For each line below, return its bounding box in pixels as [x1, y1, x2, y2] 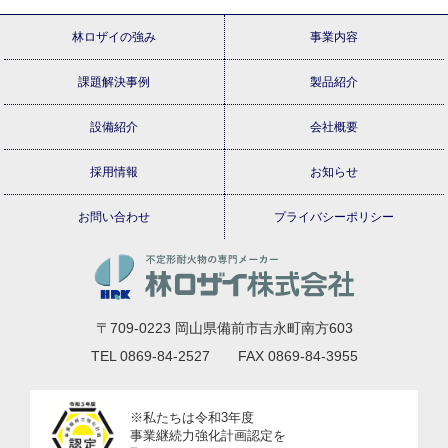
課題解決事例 [78, 74, 151, 89]
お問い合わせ [78, 209, 151, 224]
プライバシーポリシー [274, 209, 395, 224]
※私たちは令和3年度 [130, 411, 254, 426]
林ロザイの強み [72, 29, 157, 44]
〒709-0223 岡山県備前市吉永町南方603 [95, 320, 353, 337]
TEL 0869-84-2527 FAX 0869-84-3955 [90, 348, 358, 365]
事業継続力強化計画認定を [130, 429, 286, 444]
